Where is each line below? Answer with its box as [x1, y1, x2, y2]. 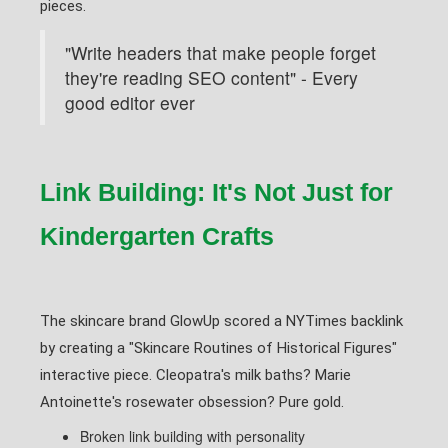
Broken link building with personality [80, 426, 305, 446]
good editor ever [65, 90, 195, 115]
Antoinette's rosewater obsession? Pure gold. [40, 393, 344, 411]
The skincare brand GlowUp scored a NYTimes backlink [40, 312, 403, 330]
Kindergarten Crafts [40, 222, 274, 250]
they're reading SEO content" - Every [65, 65, 358, 90]
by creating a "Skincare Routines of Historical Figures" [40, 339, 397, 357]
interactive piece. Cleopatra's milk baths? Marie [40, 366, 351, 384]
